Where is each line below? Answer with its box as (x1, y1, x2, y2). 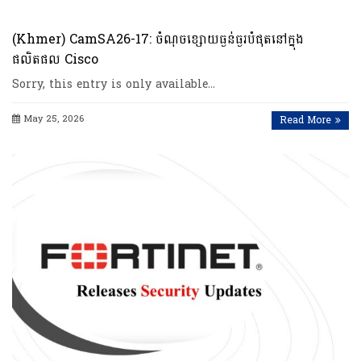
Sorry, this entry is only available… (12, 73, 215, 94)
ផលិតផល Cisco (12, 47, 98, 71)
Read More (280, 110, 331, 129)
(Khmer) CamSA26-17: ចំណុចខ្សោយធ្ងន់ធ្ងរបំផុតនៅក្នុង (12, 27, 304, 51)
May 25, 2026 (24, 110, 84, 127)
